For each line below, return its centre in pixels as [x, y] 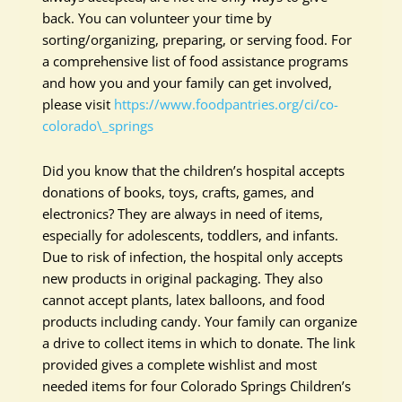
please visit [79, 104]
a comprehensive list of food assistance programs [196, 61]
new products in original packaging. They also [183, 278]
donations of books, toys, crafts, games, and [179, 192]
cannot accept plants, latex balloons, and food [184, 300]
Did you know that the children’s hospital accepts [194, 170]
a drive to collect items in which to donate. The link [199, 343]
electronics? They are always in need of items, [183, 214]
